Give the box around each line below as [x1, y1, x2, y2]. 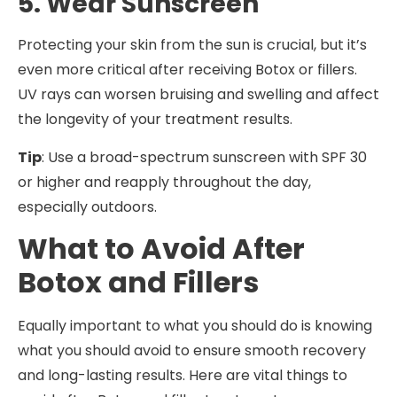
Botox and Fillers [18, 261, 259, 302]
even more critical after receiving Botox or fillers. [18, 59, 357, 81]
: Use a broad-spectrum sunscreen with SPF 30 [42, 146, 367, 167]
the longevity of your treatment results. [18, 109, 292, 130]
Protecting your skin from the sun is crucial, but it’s [18, 35, 367, 56]
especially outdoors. [18, 196, 157, 217]
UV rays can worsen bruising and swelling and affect [18, 84, 379, 105]
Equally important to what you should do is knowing [18, 315, 372, 336]
